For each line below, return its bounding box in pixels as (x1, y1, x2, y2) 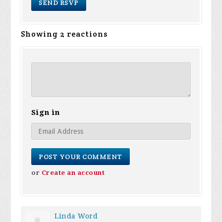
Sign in (31, 108, 60, 117)
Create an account (41, 169, 105, 176)
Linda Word (55, 212, 98, 220)
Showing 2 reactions (21, 29, 108, 39)
